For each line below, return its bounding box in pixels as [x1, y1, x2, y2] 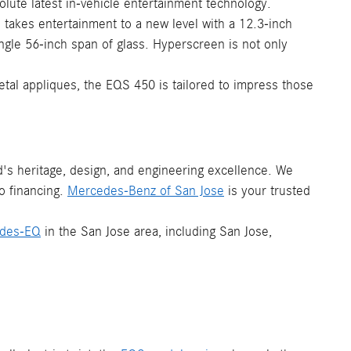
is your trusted [224, 183, 310, 198]
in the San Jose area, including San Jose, [41, 224, 272, 239]
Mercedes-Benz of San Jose [67, 183, 224, 198]
